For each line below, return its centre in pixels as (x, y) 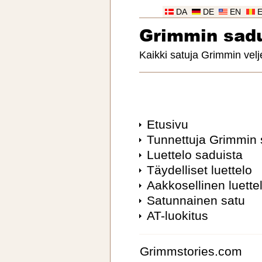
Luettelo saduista (194, 155)
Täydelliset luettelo (199, 170)
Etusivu (167, 125)
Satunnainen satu (196, 201)
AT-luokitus (177, 216)
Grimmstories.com (191, 251)
